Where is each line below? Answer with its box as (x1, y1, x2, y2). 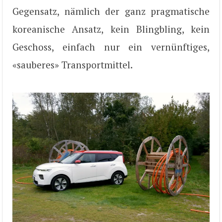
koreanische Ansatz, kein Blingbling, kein (12, 23, 210, 35)
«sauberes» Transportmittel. (12, 58, 133, 71)
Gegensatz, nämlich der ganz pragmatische (12, 5, 210, 17)
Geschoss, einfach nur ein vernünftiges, (12, 41, 210, 53)
